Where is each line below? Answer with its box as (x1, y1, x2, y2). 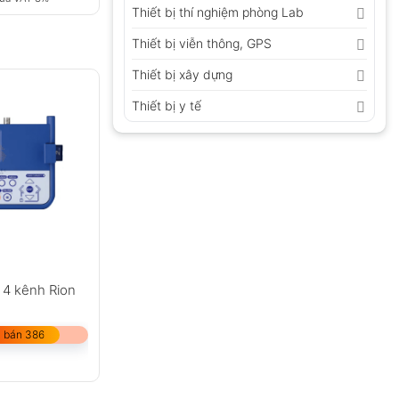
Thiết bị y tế (132, 98, 201, 114)
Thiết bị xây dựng (132, 67, 232, 83)
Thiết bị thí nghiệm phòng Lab (132, 4, 304, 20)
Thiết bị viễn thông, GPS (132, 36, 272, 52)
